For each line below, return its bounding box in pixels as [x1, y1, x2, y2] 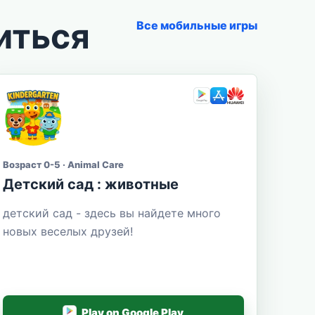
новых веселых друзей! [2, 224, 133, 238]
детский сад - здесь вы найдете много [2, 205, 221, 220]
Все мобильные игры [136, 18, 257, 32]
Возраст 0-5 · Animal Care [2, 158, 124, 170]
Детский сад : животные [2, 175, 179, 193]
